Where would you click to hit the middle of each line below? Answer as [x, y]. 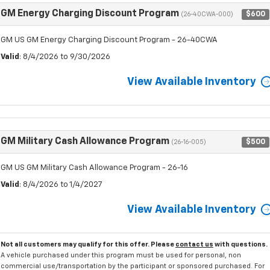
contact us [194, 245]
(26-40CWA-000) [207, 15]
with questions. [240, 245]
